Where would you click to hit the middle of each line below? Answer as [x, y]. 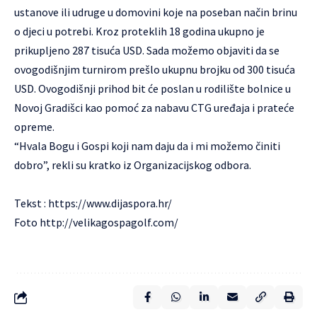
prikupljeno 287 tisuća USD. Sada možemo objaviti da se [147, 50]
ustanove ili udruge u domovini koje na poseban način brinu [156, 12]
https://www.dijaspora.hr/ [110, 203]
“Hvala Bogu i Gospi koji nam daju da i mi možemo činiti [147, 145]
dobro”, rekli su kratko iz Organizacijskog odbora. [133, 165]
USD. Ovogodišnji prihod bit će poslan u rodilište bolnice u [152, 88]
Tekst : [31, 203]
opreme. [34, 126]
